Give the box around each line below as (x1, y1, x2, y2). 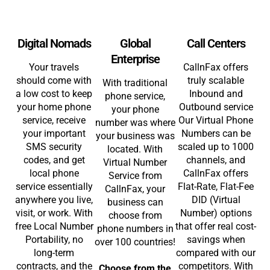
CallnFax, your (105, 183, 165, 195)
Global (119, 36, 151, 51)
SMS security (26, 140, 83, 152)
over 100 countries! (95, 236, 175, 248)
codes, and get (23, 154, 85, 166)
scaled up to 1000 (178, 140, 254, 152)
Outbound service (178, 101, 253, 113)
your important (22, 127, 86, 139)
